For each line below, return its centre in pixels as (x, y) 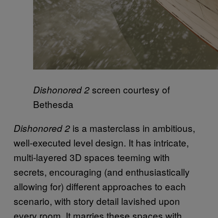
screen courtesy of (130, 89)
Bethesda (53, 104)
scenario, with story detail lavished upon (97, 200)
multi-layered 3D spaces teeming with (92, 157)
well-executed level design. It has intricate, (101, 142)
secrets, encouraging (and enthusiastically (102, 171)
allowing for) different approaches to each (100, 186)
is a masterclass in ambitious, (133, 127)
